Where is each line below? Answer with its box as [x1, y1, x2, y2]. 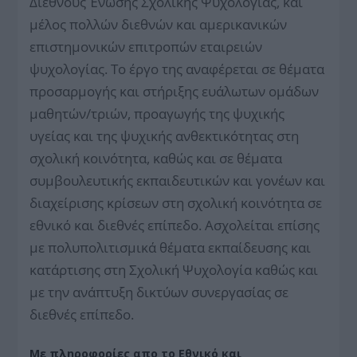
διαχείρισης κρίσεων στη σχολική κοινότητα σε [29, 193, 323, 212]
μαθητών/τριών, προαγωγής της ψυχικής [29, 104, 285, 123]
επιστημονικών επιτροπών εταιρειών [29, 37, 263, 56]
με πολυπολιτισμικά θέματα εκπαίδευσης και [29, 237, 312, 257]
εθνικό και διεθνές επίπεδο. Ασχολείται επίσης [29, 215, 320, 234]
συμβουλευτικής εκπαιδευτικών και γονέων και [29, 171, 326, 190]
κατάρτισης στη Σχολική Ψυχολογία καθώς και [29, 260, 319, 279]
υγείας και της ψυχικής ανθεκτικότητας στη [29, 126, 300, 145]
